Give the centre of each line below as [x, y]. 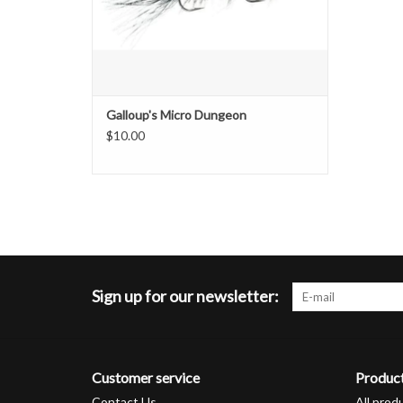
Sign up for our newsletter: [185, 296]
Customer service [146, 378]
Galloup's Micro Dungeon [176, 115]
